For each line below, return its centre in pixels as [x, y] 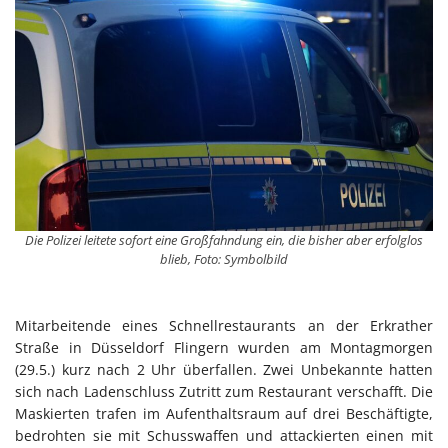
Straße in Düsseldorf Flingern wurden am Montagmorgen [224, 347]
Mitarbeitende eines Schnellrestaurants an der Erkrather [224, 325]
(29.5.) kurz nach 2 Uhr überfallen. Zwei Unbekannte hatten [224, 369]
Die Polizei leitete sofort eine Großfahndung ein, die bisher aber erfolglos [224, 239]
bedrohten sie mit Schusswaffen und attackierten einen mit [224, 435]
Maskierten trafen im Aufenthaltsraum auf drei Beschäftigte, [224, 413]
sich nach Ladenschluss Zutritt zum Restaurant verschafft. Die [224, 391]
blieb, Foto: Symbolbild [224, 258]
